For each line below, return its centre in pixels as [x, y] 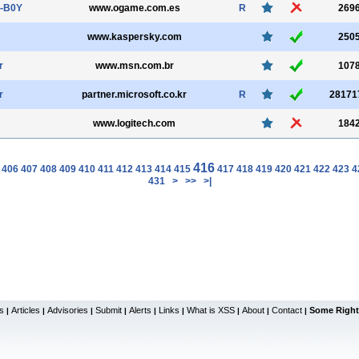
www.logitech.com [134, 123]
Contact [287, 310]
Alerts [140, 310]
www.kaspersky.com [134, 37]
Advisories [68, 310]
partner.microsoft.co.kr [134, 95]
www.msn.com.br [134, 66]
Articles [26, 310]
